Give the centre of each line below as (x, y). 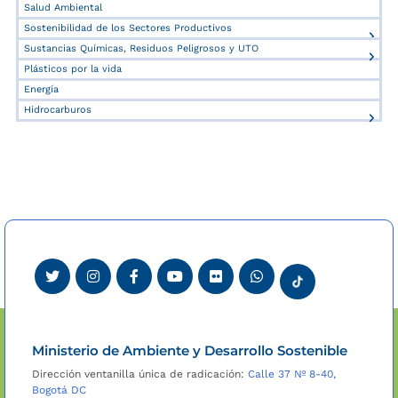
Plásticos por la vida (73, 69)
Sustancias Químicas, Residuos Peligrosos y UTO (141, 49)
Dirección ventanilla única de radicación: (140, 374)
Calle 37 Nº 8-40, (292, 374)
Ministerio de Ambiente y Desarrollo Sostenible (190, 351)
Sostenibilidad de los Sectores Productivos (128, 28)
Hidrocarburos (58, 110)
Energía (41, 90)
